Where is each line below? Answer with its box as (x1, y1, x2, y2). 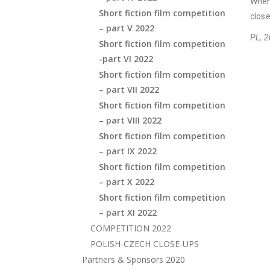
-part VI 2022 (99, 53, 153, 64)
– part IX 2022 (99, 145, 157, 157)
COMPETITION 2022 (90, 222, 171, 234)
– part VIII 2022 (99, 115, 162, 126)
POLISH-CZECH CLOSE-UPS (90, 238, 199, 250)
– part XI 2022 (99, 207, 157, 218)
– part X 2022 (99, 176, 154, 187)
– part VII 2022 (99, 84, 159, 95)
